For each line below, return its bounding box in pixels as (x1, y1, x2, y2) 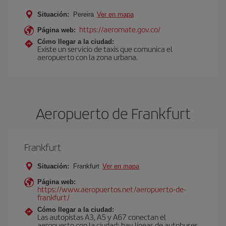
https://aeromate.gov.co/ (79, 24, 160, 34)
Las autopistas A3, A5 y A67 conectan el (37, 211, 166, 222)
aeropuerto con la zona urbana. (37, 51, 138, 62)
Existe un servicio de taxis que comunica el (37, 43, 173, 54)
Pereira (71, 11, 96, 18)
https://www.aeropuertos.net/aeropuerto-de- (37, 184, 186, 194)
